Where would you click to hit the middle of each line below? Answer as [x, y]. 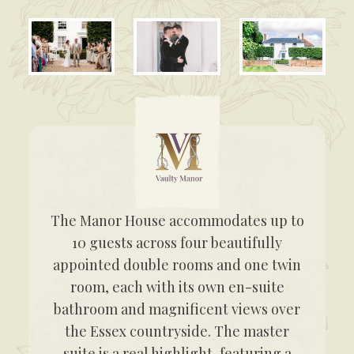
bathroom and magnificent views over [177, 309]
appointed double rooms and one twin [177, 265]
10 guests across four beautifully [177, 243]
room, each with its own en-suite [177, 287]
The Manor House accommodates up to [177, 221]
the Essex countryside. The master [177, 331]
